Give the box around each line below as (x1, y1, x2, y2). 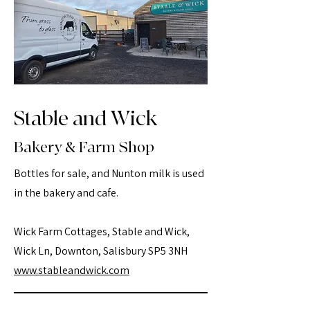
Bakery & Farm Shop (14, 138, 154, 157)
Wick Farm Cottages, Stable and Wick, (14, 224, 190, 239)
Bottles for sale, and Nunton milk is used (14, 166, 204, 181)
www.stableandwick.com (14, 263, 129, 277)
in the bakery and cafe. (14, 185, 120, 200)
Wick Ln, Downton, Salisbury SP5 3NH (14, 244, 188, 258)
